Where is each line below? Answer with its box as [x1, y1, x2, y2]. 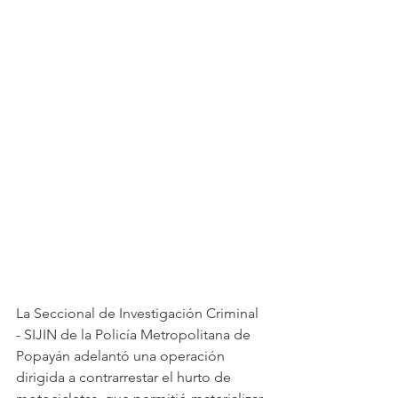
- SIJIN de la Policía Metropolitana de [16, 325, 254, 343]
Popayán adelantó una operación [16, 346, 228, 364]
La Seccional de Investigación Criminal [16, 304, 262, 322]
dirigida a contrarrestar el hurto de [16, 368, 235, 386]
